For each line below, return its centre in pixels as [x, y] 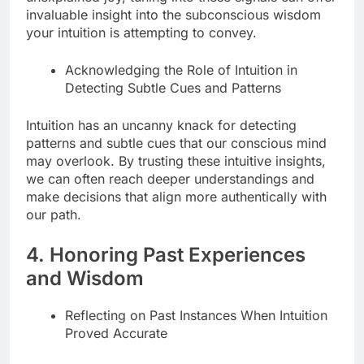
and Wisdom [85, 278]
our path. [54, 214]
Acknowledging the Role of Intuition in [181, 69]
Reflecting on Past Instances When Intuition [196, 315]
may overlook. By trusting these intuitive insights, [176, 160]
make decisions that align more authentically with [176, 196]
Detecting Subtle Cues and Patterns [173, 87]
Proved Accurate [116, 333]
